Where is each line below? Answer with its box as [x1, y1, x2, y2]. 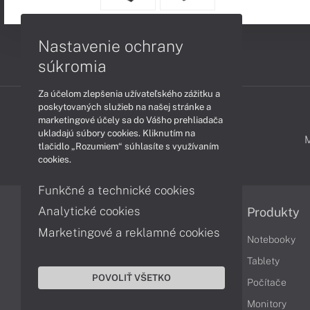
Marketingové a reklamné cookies [38, 225, 220, 239]
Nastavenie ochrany [38, 36, 183, 55]
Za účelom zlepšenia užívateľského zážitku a [38, 88, 220, 99]
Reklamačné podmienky [103, 255, 210, 266]
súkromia [38, 56, 107, 75]
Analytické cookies [38, 204, 140, 218]
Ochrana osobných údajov [103, 277, 217, 288]
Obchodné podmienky [103, 234, 200, 245]
